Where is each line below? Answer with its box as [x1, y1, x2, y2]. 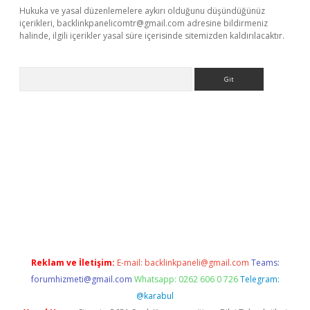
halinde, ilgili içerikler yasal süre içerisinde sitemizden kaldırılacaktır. [19, 30, 284, 42]
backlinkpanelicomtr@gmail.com [57, 17, 185, 29]
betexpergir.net [10, 188, 92, 203]
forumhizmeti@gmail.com [30, 273, 132, 285]
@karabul [136, 290, 174, 302]
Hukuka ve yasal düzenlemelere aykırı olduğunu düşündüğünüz [19, 5, 265, 17]
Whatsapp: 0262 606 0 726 [134, 273, 238, 285]
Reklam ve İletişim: [30, 257, 115, 268]
